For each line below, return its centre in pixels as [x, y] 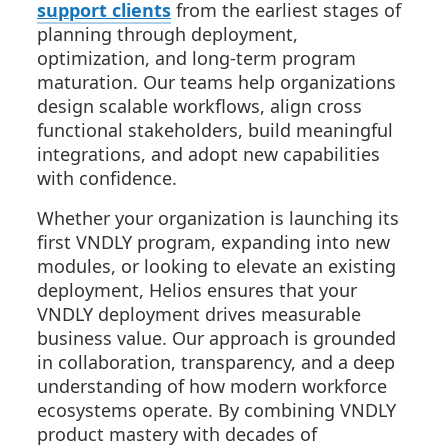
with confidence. [107, 178]
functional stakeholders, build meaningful [215, 130]
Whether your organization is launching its [218, 218]
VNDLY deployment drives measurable [199, 314]
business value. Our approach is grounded [216, 338]
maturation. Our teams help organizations [216, 82]
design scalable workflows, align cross [199, 106]
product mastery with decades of [177, 434]
